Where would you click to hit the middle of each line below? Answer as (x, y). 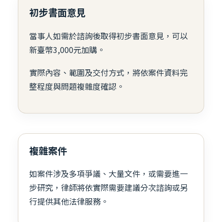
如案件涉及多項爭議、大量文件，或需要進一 (109, 173)
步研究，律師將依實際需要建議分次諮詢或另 (109, 187)
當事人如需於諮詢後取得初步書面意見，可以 (109, 35)
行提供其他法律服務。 (69, 201)
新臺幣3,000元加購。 (67, 49)
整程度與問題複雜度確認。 (77, 86)
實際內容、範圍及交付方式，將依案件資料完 (109, 72)
